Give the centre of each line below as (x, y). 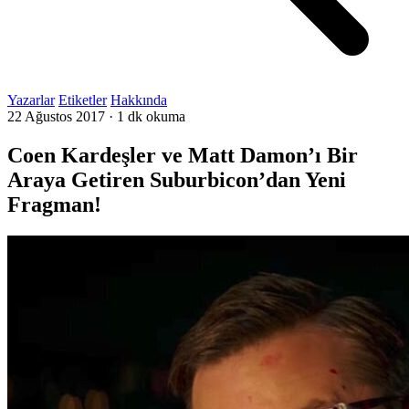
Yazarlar (31, 100)
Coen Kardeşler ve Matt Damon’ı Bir (183, 155)
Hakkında (139, 100)
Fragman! (54, 204)
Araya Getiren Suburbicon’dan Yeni (177, 179)
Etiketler (83, 100)
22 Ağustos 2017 (56, 116)
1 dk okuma (151, 116)
